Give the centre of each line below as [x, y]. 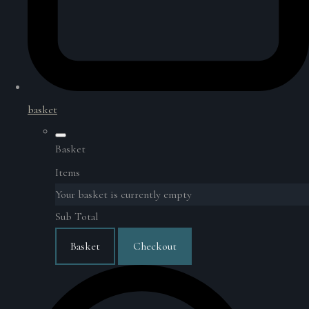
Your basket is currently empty [123, 194]
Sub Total [77, 216]
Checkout [155, 246]
